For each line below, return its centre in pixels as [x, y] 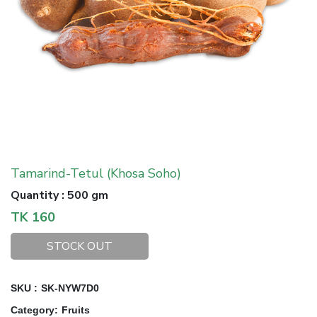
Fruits [76, 310]
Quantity [35, 195]
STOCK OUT [80, 246]
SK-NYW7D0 [70, 288]
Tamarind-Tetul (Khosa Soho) [96, 173]
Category [33, 310]
